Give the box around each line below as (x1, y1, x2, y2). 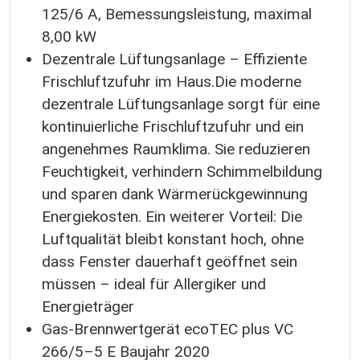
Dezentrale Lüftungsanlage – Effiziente (42, 50, 307, 69)
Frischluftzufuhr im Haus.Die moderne (42, 72, 301, 92)
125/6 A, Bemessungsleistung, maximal (42, 5, 312, 24)
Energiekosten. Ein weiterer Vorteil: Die (42, 207, 302, 227)
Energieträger (42, 297, 134, 317)
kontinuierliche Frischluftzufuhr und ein (42, 117, 304, 137)
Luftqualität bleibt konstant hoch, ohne (42, 230, 304, 249)
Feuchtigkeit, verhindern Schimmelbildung (42, 162, 322, 182)
